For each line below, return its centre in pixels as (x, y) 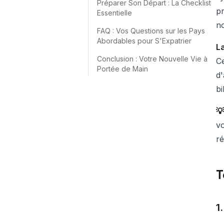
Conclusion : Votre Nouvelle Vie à (152, 59)
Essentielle (114, 13)
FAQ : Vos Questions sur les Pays (151, 31)
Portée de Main (122, 69)
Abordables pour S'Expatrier (144, 41)
